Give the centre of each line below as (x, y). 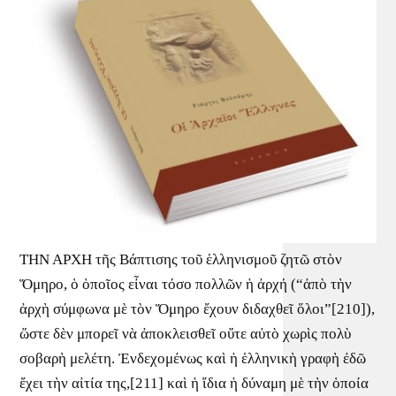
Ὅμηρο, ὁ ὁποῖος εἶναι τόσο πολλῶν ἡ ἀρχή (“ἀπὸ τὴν (186, 285)
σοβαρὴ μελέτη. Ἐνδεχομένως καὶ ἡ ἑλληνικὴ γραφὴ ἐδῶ (193, 359)
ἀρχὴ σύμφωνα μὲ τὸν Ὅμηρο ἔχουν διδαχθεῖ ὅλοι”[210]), (198, 309)
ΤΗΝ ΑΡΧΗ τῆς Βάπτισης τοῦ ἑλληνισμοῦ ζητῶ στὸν (181, 260)
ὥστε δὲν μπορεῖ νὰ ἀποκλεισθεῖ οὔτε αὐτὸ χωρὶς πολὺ (186, 334)
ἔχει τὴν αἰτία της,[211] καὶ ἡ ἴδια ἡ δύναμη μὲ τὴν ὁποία (194, 384)
